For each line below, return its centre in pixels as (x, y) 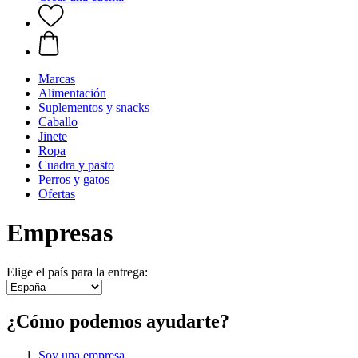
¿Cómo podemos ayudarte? (118, 321)
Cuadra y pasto (76, 165)
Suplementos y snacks (94, 107)
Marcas (57, 79)
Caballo (58, 122)
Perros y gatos (74, 179)
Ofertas (57, 194)
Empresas (60, 233)
